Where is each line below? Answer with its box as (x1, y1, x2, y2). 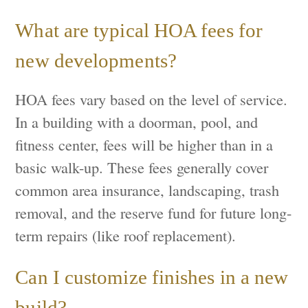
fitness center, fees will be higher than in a (15, 133, 274, 155)
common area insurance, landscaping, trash (15, 179, 280, 200)
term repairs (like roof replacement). (15, 224, 236, 245)
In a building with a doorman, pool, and (15, 111, 258, 132)
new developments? (15, 49, 177, 71)
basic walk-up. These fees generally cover (15, 156, 269, 177)
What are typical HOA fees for (15, 19, 263, 41)
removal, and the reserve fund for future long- (15, 201, 292, 223)
